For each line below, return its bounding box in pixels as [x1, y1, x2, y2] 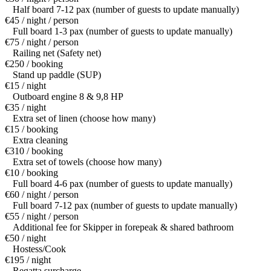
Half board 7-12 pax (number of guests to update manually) [13, 4, 239, 15]
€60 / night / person [5, 189, 79, 200]
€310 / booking [5, 146, 63, 157]
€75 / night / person [5, 37, 79, 48]
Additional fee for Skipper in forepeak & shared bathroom [13, 222, 233, 233]
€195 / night [5, 255, 51, 266]
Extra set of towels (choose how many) [13, 157, 162, 168]
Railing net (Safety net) [13, 48, 101, 59]
